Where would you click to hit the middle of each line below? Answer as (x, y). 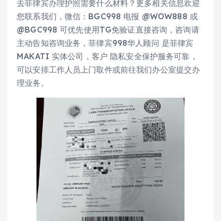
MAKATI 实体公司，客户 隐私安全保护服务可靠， (107, 56)
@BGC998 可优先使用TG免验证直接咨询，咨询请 (108, 30)
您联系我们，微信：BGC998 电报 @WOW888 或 (108, 17)
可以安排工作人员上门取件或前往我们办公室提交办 (109, 70)
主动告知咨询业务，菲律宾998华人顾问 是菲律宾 (105, 43)
